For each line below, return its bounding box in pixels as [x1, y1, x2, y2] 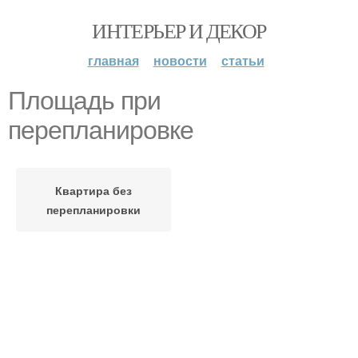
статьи [221, 51, 265, 70]
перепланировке [8, 116, 193, 145]
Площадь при [8, 86, 161, 115]
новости [153, 51, 207, 70]
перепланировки [46, 201, 141, 217]
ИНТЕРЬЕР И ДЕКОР [92, 17, 266, 44]
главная [87, 51, 139, 70]
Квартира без [55, 182, 132, 198]
